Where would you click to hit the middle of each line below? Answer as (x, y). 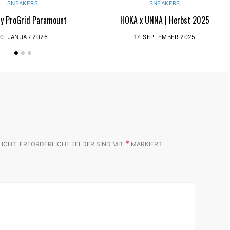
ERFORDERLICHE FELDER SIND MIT (72, 144)
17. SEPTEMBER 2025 (165, 37)
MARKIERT (146, 144)
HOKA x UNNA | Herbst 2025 (165, 20)
